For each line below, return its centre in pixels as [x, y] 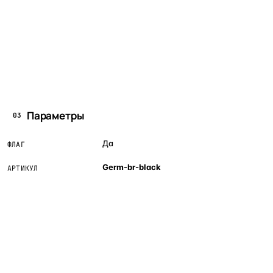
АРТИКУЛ [23, 168]
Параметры [56, 115]
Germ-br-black [132, 167]
